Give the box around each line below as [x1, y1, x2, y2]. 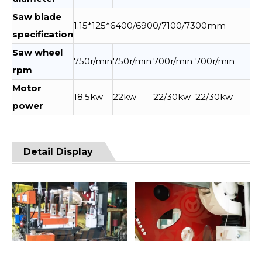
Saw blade [12, 11, 61, 22]
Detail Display [23, 146, 93, 157]
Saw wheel [12, 47, 63, 58]
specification [12, 29, 73, 40]
